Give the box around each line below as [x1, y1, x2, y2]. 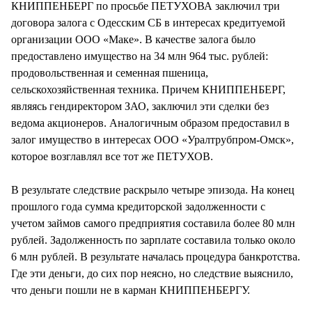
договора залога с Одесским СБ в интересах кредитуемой [11, 16, 286, 29]
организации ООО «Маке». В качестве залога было [11, 33, 256, 45]
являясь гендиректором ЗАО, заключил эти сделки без [11, 100, 269, 112]
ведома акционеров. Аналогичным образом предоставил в [11, 116, 290, 129]
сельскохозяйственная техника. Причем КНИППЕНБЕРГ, [11, 83, 286, 95]
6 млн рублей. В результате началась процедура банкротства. [11, 250, 300, 263]
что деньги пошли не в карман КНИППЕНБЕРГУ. [11, 283, 250, 296]
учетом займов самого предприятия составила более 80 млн [11, 217, 295, 229]
